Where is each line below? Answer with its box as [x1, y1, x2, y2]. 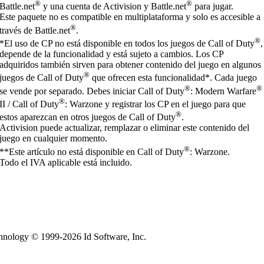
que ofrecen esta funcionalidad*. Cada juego [90, 72, 258, 83]
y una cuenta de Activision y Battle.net [41, 1, 187, 12]
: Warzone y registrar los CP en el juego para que [65, 98, 246, 109]
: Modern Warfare [190, 85, 257, 96]
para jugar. [192, 1, 234, 12]
